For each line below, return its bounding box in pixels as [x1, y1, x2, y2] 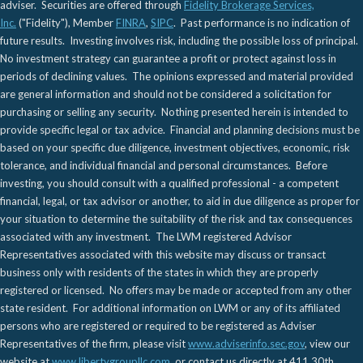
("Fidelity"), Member [16, 15, 116, 29]
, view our [305, 336, 350, 350]
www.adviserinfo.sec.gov [188, 336, 305, 350]
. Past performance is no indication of [173, 15, 350, 29]
